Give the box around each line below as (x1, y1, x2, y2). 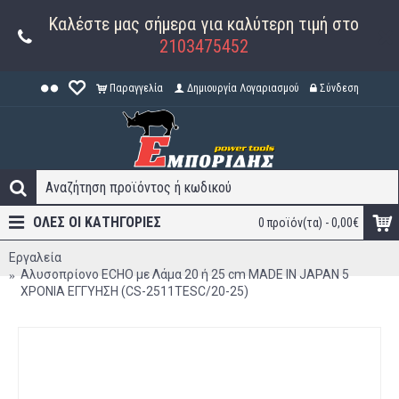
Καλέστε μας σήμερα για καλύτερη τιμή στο (48, 13, 359, 35)
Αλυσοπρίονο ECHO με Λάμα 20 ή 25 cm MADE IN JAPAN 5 (20, 267, 349, 281)
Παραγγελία (109, 82, 163, 94)
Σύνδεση (319, 82, 359, 94)
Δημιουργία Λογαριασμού (186, 82, 299, 94)
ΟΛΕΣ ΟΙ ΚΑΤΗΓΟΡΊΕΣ (33, 214, 161, 231)
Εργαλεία (9, 250, 61, 265)
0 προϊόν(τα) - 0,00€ (258, 216, 359, 230)
